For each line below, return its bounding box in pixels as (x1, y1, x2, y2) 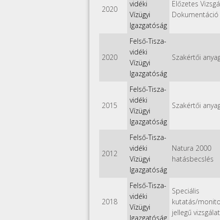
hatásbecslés (172, 154, 214, 164)
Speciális (172, 186, 199, 195)
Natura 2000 (172, 143, 211, 153)
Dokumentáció (172, 9, 219, 19)
